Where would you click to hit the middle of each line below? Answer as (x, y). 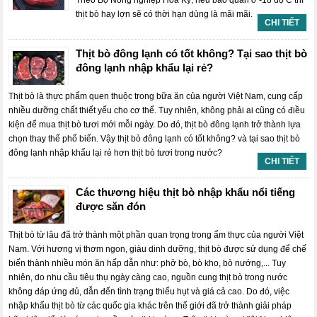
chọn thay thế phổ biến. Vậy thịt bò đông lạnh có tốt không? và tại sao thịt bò (155, 139)
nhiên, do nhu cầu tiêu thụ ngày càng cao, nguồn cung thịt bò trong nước (148, 277)
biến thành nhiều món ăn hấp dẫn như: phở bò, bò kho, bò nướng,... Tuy (148, 263)
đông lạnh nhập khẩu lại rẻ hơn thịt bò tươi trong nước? (116, 153)
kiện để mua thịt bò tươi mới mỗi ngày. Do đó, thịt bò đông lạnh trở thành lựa (155, 125)
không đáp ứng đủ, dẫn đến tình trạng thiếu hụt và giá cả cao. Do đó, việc (149, 292)
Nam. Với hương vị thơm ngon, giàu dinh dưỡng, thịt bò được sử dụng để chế (158, 249)
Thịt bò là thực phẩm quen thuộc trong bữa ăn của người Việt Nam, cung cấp (156, 96)
